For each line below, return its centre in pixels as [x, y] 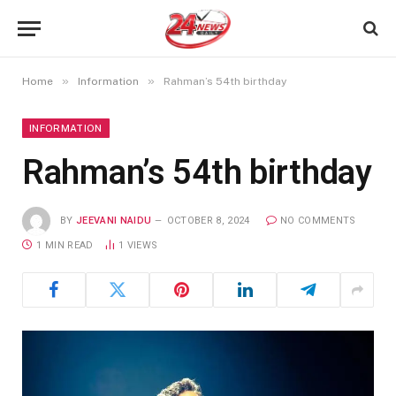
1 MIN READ [65, 245]
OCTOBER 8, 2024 [208, 220]
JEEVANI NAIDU [114, 220]
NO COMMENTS [318, 220]
